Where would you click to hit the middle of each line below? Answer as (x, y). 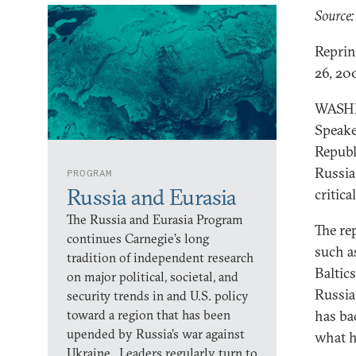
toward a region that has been (149, 315)
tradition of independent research (160, 257)
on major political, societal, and (153, 277)
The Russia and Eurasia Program (155, 219)
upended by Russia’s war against (156, 334)
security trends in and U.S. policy (158, 296)
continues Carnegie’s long (138, 238)
